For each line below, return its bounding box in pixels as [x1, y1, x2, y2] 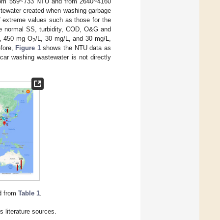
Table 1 [18, 189, 40, 197]
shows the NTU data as [40, 44, 111, 52]
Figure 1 [15, 44, 41, 52]
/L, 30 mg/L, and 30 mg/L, [35, 34, 111, 42]
